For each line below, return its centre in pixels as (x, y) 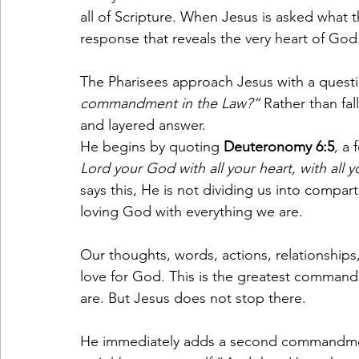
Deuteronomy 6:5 (279, 147)
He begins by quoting (152, 147)
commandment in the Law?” (170, 103)
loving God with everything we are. (192, 212)
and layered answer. (143, 125)
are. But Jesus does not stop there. (193, 298)
